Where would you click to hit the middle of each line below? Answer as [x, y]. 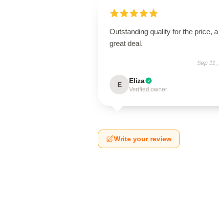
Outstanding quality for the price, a [164, 32]
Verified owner [148, 89]
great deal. [126, 43]
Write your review [143, 139]
